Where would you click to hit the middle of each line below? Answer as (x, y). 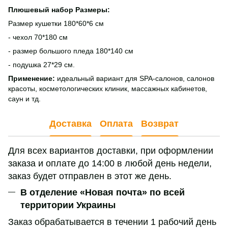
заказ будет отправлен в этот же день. (90, 176)
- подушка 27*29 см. (41, 64)
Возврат (160, 124)
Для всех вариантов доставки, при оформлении (111, 150)
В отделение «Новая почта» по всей (103, 192)
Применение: (33, 78)
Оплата (116, 124)
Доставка (70, 124)
